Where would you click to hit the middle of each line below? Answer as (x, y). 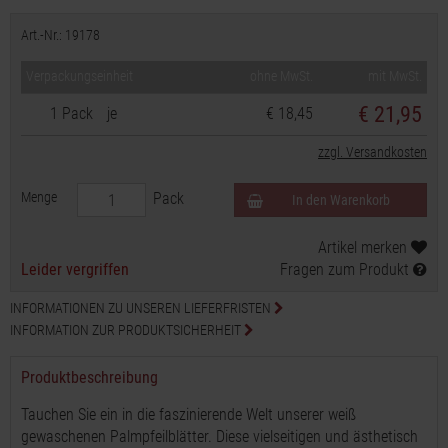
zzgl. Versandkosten (372, 152)
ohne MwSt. (281, 76)
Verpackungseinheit (79, 76)
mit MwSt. (395, 76)
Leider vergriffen (75, 269)
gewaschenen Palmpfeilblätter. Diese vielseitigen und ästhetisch (219, 436)
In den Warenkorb (340, 200)
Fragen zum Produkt (346, 269)
